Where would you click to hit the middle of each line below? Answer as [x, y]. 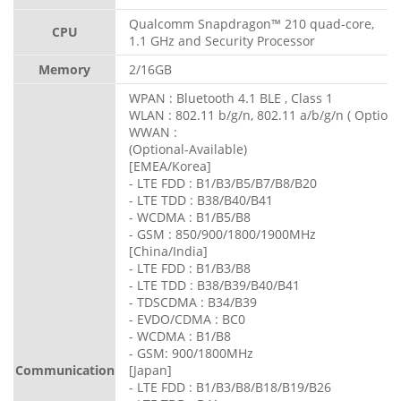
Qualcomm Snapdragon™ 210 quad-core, [252, 24]
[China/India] [168, 252]
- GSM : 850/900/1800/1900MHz [222, 235]
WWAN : [153, 132]
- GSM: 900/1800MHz [191, 354]
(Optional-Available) [188, 149]
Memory [64, 70]
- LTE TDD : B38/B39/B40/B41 [214, 286]
